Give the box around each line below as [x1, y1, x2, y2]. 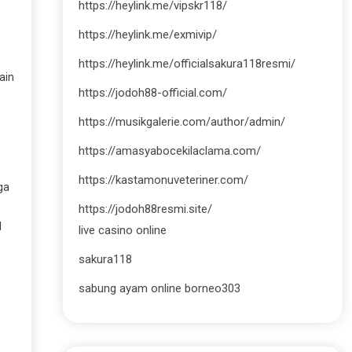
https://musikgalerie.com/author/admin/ [78, 115, 285, 129]
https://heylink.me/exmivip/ [78, 27, 217, 42]
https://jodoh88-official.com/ [78, 86, 227, 100]
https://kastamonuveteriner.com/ [78, 173, 248, 187]
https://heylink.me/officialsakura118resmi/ [78, 57, 295, 71]
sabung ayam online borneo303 [78, 281, 240, 295]
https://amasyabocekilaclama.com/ [78, 144, 261, 158]
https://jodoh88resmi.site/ [78, 202, 212, 216]
